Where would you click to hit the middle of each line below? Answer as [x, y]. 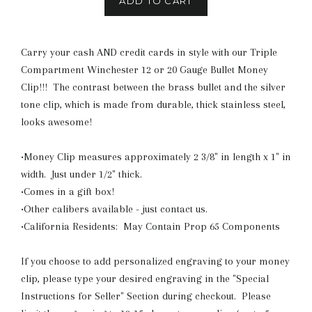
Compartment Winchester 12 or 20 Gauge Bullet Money [145, 70]
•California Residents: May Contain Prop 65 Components [150, 226]
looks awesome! [62, 122]
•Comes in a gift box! [68, 192]
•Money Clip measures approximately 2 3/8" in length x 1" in [156, 157]
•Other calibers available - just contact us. [116, 209]
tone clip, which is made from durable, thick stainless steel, [153, 104]
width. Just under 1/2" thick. [81, 174]
